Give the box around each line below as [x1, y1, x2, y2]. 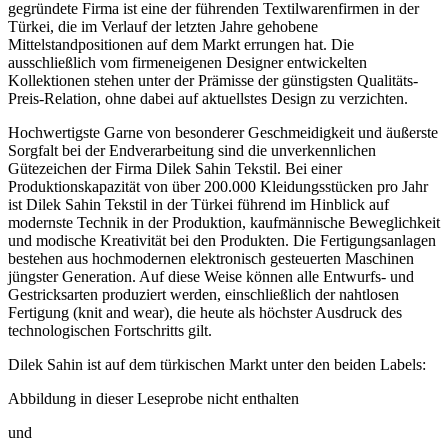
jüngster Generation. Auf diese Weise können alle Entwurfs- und [8, 250, 414, 268]
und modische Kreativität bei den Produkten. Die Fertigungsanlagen [8, 214, 436, 232]
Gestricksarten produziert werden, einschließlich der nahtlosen [8, 268, 399, 286]
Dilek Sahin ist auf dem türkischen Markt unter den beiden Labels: [8, 338, 426, 356]
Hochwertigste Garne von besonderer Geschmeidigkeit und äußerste [8, 106, 438, 124]
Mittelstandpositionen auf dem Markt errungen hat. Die [8, 18, 354, 36]
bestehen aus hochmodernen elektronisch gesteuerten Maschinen [8, 232, 414, 250]
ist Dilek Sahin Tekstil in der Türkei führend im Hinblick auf [8, 178, 389, 196]
